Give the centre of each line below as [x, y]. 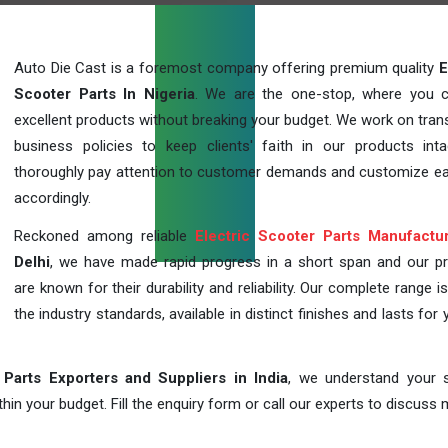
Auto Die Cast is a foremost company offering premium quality [226, 68]
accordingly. [52, 198]
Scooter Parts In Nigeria [104, 94]
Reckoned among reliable [104, 236]
